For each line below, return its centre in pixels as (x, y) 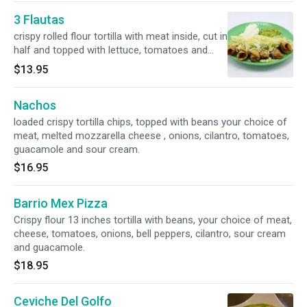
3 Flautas (39, 20)
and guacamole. (49, 247)
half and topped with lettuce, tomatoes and (111, 50)
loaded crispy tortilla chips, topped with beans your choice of (150, 122)
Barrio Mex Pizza (61, 203)
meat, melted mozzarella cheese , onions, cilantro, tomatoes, (151, 136)
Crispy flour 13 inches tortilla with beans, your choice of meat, (153, 220)
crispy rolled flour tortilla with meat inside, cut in (121, 36)
